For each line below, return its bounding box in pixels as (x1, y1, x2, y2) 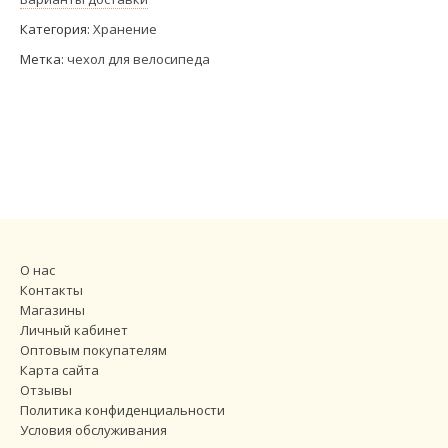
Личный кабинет (20, 320, 128, 339)
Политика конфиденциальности (20, 400, 225, 419)
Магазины (20, 300, 85, 319)
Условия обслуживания (20, 420, 167, 439)
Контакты (20, 280, 83, 299)
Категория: (20, 19, 93, 38)
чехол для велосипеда (67, 49, 210, 68)
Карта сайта (20, 360, 99, 379)
